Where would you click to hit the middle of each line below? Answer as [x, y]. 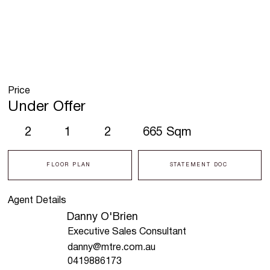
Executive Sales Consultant [127, 232]
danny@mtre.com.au [111, 247]
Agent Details [37, 201]
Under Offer [47, 107]
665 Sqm [168, 133]
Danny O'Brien [102, 218]
